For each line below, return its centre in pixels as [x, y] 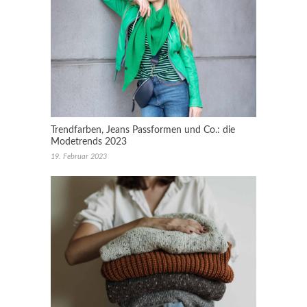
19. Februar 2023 [79, 157]
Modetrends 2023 [89, 142]
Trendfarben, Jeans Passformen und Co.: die [143, 130]
